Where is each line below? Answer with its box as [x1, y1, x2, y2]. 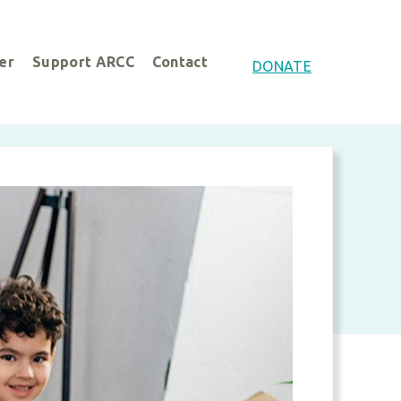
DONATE [252, 58, 311, 75]
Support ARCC [31, 54, 134, 71]
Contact [151, 54, 209, 71]
